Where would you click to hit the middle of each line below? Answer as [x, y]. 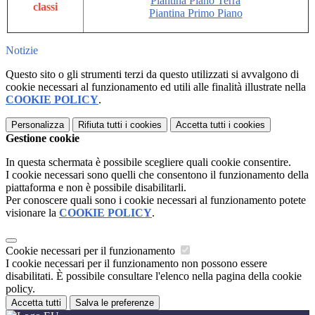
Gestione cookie [43, 139]
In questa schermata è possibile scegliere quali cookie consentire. [148, 162]
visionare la [32, 213]
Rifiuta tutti [100, 125]
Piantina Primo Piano [195, 13]
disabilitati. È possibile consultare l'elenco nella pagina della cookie [154, 276]
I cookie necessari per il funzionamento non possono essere [136, 264]
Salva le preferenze [115, 303]
